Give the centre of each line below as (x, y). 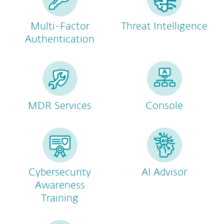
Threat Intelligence (164, 26)
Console (164, 106)
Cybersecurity (60, 172)
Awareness (60, 185)
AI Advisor (164, 172)
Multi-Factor (60, 26)
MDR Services (60, 106)
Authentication (60, 39)
